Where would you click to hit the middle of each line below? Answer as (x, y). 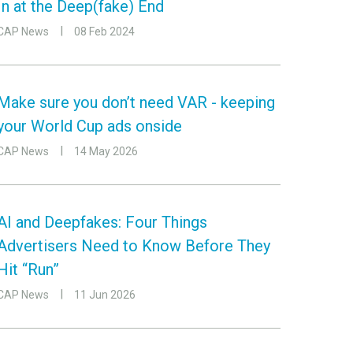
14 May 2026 (106, 151)
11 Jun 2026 (105, 295)
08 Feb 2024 (104, 32)
